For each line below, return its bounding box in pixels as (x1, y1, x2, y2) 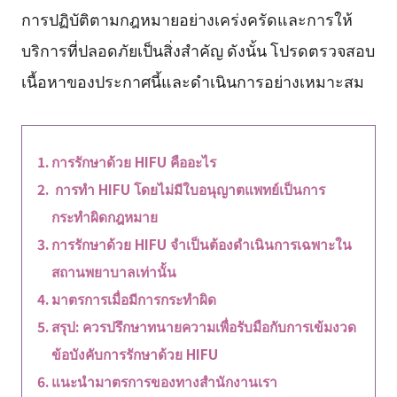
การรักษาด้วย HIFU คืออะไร (51, 152, 216, 172)
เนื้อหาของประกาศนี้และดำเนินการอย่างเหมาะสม (20, 69, 364, 93)
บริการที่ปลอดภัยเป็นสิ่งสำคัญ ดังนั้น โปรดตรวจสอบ (20, 38, 375, 62)
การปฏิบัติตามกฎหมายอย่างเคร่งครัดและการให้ (20, 7, 353, 31)
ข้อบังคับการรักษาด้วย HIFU (51, 344, 218, 364)
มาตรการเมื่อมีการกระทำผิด (51, 289, 216, 309)
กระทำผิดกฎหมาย (51, 206, 158, 227)
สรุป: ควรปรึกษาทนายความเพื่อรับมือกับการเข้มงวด (51, 316, 356, 337)
